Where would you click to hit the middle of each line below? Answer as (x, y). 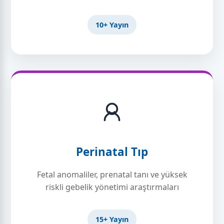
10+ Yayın (112, 25)
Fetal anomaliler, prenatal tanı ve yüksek (112, 174)
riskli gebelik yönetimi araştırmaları (112, 187)
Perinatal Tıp (112, 152)
